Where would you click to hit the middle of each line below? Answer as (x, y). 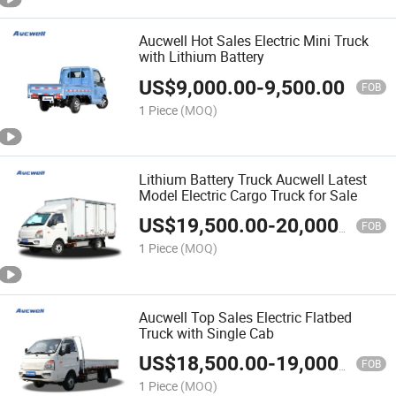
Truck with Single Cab (207, 333)
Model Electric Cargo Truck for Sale (248, 195)
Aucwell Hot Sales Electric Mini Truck (254, 41)
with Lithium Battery (202, 57)
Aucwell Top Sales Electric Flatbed (246, 317)
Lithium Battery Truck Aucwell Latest (253, 179)
